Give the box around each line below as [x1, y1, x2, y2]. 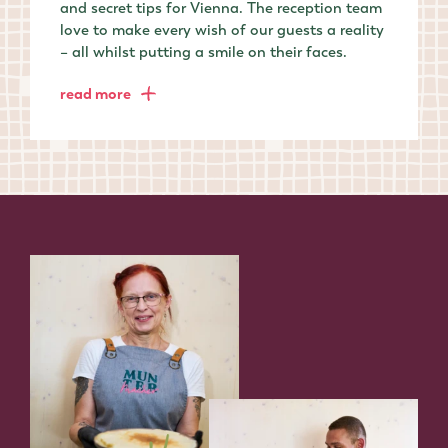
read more [60, 83, 131, 104]
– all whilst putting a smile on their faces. [60, 41, 347, 62]
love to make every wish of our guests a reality [60, 19, 384, 40]
